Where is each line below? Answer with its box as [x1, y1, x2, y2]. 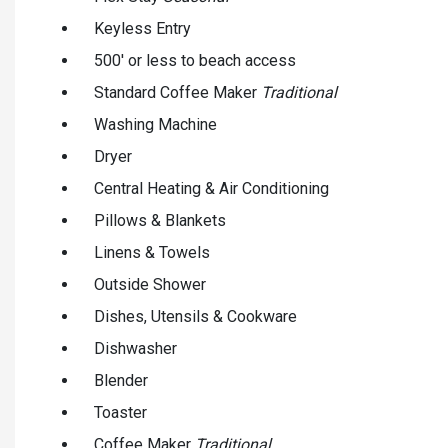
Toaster [94, 402, 147, 422]
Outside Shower [94, 274, 206, 294]
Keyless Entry [94, 18, 191, 38]
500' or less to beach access [94, 50, 296, 70]
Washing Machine [94, 114, 217, 134]
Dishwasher [94, 338, 177, 358]
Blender [94, 370, 148, 390]
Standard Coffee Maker [94, 82, 261, 102]
